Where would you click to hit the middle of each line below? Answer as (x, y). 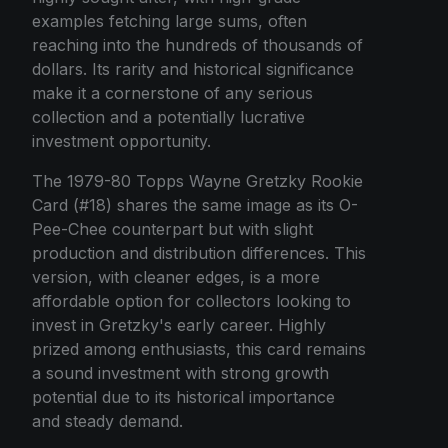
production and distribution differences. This (199, 253)
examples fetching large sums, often (169, 21)
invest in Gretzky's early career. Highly (179, 325)
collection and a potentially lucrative (168, 117)
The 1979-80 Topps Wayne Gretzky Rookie (197, 181)
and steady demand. (107, 421)
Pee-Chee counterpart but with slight (172, 229)
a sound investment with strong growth (180, 373)
